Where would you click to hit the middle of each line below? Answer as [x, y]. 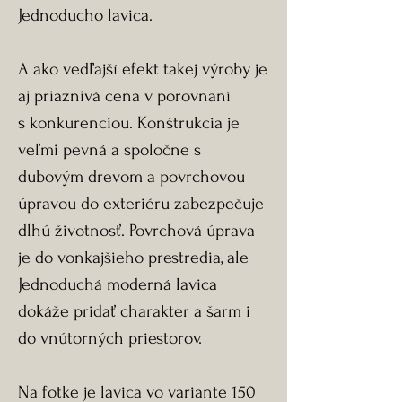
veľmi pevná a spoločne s [109, 150]
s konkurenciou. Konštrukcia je [129, 123]
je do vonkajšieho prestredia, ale [133, 258]
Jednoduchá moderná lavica [118, 284]
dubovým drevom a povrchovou [131, 177]
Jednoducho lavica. [85, 15]
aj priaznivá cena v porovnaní [124, 96]
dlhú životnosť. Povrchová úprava [136, 231]
